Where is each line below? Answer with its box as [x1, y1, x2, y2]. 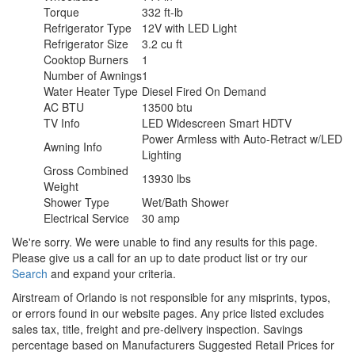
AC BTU [44, 98, 84, 115]
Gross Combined [44, 162, 128, 178]
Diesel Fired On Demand [142, 82, 266, 99]
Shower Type [44, 193, 109, 210]
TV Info [44, 114, 80, 131]
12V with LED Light [142, 19, 237, 36]
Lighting [142, 146, 181, 162]
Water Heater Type [44, 82, 138, 99]
